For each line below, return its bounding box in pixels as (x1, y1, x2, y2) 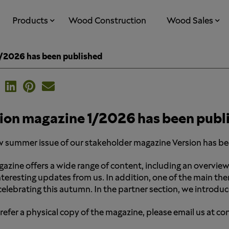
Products (12, 17, 48, 25)
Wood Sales (167, 17, 213, 25)
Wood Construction (68, 17, 146, 25)
